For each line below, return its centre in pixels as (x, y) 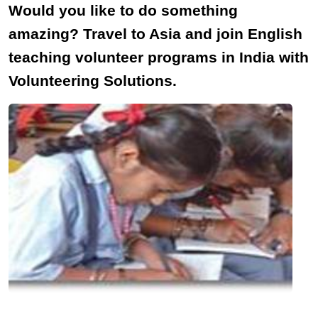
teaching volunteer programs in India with (159, 57)
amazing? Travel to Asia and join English (155, 34)
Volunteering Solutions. (93, 81)
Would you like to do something (123, 10)
